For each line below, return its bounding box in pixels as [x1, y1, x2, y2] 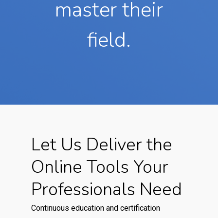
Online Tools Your [31, 155, 169, 180]
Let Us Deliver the [31, 133, 173, 157]
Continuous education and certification [31, 203, 161, 213]
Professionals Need [31, 178, 182, 202]
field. [87, 26, 131, 54]
